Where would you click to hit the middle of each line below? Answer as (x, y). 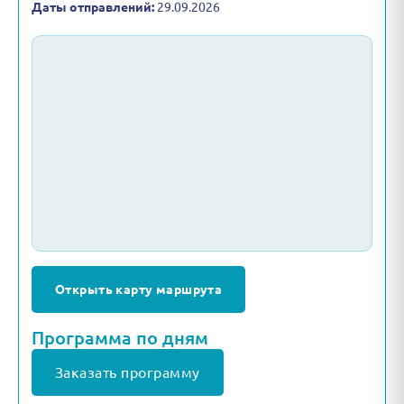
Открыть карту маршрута (139, 289)
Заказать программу (128, 372)
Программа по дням (120, 338)
